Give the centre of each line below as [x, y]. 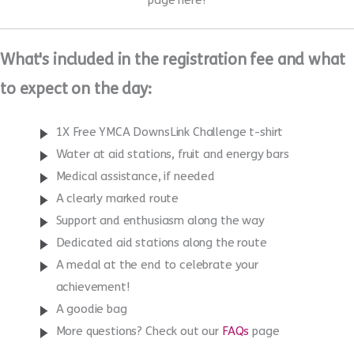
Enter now [177, 26]
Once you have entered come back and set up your [150, 48]
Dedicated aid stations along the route [161, 312]
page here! [177, 70]
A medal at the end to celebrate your [157, 334]
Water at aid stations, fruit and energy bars [172, 223]
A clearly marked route [117, 267]
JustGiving [315, 48]
